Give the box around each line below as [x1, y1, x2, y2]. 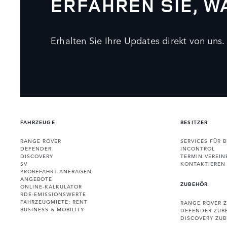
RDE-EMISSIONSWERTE [20, 189, 86, 198]
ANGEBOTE [20, 174, 52, 182]
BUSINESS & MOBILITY [20, 204, 84, 213]
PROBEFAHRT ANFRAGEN [20, 166, 92, 175]
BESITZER [180, 117, 208, 126]
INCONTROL [180, 143, 215, 152]
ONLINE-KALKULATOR [20, 181, 82, 190]
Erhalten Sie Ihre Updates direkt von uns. [51, 33, 225, 47]
